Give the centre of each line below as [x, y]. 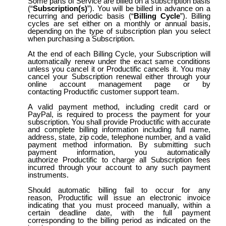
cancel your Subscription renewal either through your [119, 76]
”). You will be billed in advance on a [149, 8]
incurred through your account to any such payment [119, 167]
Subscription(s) [60, 8]
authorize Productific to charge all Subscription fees [119, 160]
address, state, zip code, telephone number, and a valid [119, 137]
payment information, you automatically [119, 152]
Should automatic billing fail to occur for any [119, 190]
